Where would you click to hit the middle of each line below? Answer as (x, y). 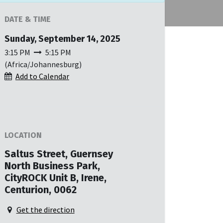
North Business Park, (52, 166)
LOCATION (23, 135)
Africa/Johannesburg (43, 64)
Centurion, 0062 (41, 190)
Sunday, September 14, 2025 (62, 39)
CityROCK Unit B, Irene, (56, 178)
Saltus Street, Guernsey (59, 154)
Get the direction (45, 210)
